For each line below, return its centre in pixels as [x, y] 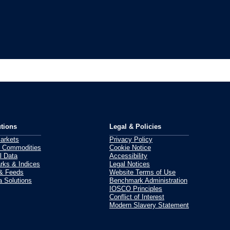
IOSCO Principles [136, 189]
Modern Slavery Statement [149, 205]
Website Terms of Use [142, 172]
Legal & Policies [135, 127]
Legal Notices [130, 164]
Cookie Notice [130, 148]
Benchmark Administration [148, 180]
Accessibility [128, 156]
